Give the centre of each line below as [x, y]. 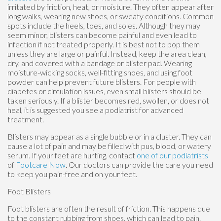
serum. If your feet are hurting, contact [72, 155]
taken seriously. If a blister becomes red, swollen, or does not [108, 100]
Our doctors [89, 164]
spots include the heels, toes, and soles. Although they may [104, 25]
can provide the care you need [162, 164]
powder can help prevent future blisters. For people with [102, 81]
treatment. [26, 119]
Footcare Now [41, 164]
